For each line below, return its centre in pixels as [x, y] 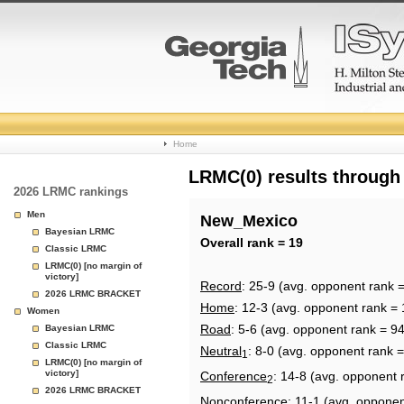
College [203, 117]
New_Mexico [249, 221]
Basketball [218, 160]
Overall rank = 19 [252, 243]
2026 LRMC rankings [71, 192]
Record [221, 286]
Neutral [221, 351]
